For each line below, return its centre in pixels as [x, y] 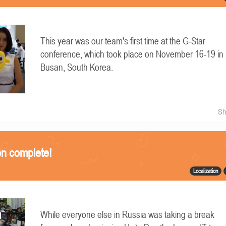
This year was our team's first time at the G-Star [123, 41]
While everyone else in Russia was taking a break [128, 215]
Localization [205, 171]
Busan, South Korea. [77, 68]
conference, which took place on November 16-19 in [132, 54]
